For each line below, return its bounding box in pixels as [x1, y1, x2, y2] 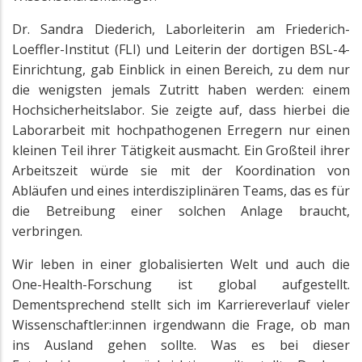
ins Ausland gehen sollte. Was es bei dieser [12, 336, 350, 355]
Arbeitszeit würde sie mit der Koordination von [12, 162, 350, 180]
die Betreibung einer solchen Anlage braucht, [12, 202, 350, 221]
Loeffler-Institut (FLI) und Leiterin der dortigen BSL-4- [12, 40, 350, 59]
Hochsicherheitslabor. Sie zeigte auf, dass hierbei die [12, 101, 350, 120]
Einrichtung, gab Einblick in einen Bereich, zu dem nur [12, 61, 350, 79]
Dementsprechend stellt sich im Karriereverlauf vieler [12, 296, 350, 314]
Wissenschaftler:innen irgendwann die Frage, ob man [12, 316, 350, 335]
